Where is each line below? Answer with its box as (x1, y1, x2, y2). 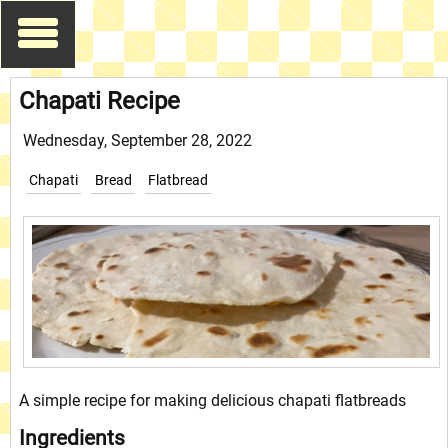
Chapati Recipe (19, 86, 181, 115)
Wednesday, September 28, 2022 (22, 130, 252, 150)
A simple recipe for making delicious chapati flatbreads (19, 390, 407, 410)
